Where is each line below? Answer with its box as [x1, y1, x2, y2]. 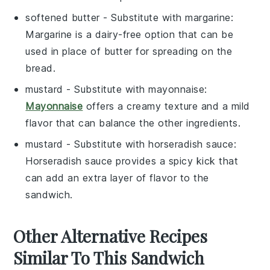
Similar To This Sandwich [13, 246, 205, 269]
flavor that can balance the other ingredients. [25, 116, 241, 129]
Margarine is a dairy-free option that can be [25, 28, 234, 40]
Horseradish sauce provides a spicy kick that [25, 154, 239, 167]
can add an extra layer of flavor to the [25, 171, 209, 184]
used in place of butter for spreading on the [25, 45, 233, 57]
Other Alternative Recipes [13, 224, 208, 247]
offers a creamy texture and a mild [83, 99, 250, 112]
